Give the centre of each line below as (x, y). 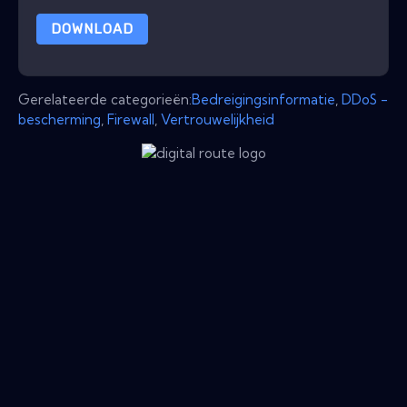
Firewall (131, 119)
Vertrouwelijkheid (218, 119)
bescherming (60, 119)
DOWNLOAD (92, 29)
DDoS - (365, 99)
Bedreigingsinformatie (263, 99)
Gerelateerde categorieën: (105, 99)
